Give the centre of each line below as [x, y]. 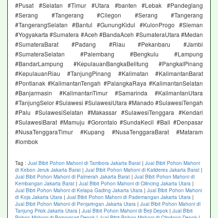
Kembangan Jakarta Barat [45, 184]
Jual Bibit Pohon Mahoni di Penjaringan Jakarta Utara [75, 204]
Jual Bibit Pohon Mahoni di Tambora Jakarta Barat [84, 163]
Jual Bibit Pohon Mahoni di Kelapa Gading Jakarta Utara [79, 191]
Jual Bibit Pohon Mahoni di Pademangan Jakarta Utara [129, 197]
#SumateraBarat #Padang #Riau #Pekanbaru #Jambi [109, 44]
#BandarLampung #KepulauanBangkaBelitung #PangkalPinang [109, 64]
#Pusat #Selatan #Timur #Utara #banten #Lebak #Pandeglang [109, 5]
